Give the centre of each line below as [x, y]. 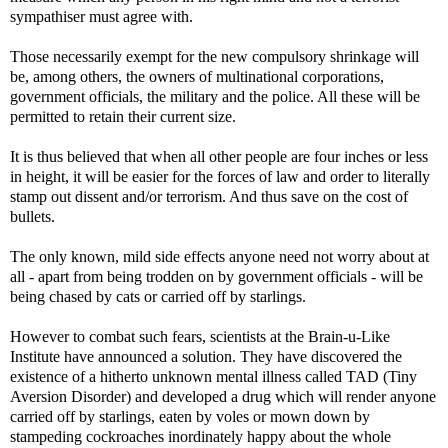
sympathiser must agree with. [101, 16]
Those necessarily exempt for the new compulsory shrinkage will [214, 56]
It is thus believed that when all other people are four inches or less [219, 156]
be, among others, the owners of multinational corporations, [197, 76]
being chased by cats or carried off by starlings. [158, 296]
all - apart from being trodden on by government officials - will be [216, 276]
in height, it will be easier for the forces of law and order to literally [220, 176]
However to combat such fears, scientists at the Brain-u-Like [200, 336]
